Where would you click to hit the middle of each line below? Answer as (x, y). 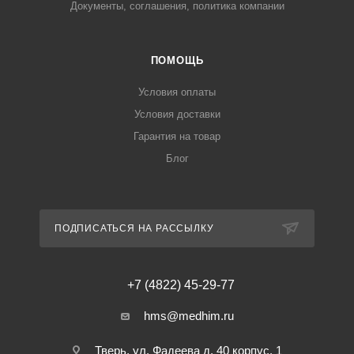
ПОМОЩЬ (177, 61)
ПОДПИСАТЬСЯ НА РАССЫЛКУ (134, 229)
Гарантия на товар (177, 137)
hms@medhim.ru (188, 316)
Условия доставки (177, 115)
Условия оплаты (177, 92)
